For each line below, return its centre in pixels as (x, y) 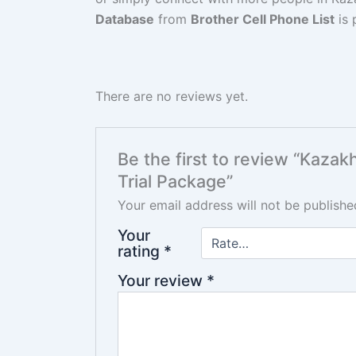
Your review (162, 281)
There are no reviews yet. (172, 96)
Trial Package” (175, 182)
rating (140, 252)
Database (125, 19)
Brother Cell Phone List (263, 19)
